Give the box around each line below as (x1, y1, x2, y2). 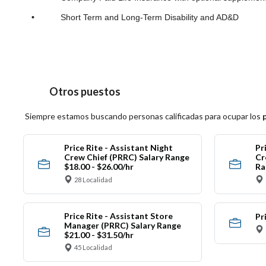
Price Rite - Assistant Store (64, 210, 173, 221)
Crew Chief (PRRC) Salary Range (64, 152, 189, 163)
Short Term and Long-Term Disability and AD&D (34, 12, 239, 22)
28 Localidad (74, 175, 112, 183)
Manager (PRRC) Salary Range (64, 220, 181, 230)
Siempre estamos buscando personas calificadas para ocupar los (25, 111, 262, 122)
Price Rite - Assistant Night (64, 142, 173, 153)
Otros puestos (46, 84, 121, 98)
